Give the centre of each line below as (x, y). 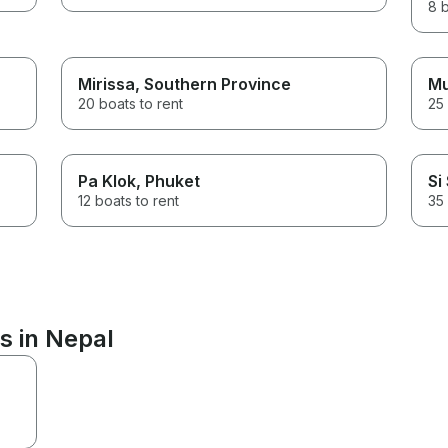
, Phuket (168, 180)
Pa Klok (107, 180)
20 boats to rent (131, 103)
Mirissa (107, 83)
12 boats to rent (129, 200)
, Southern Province (213, 83)
